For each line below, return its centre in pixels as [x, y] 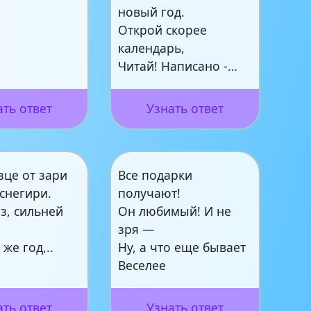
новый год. [152, 12]
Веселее [142, 266]
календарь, [152, 48]
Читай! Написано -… [178, 66]
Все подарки [155, 175]
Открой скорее [163, 30]
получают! [150, 193]
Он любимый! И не [175, 211]
